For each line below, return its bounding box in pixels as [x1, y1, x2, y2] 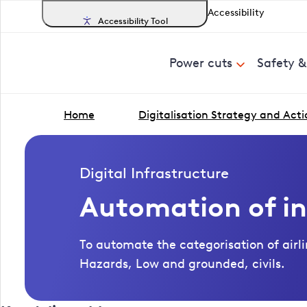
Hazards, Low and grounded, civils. [79, 256, 284, 271]
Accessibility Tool [98, 15, 168, 26]
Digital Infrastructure [79, 164, 229, 182]
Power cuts [169, 56, 232, 71]
